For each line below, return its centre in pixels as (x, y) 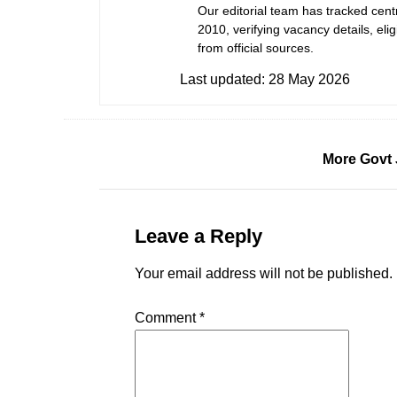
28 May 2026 (309, 79)
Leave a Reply (198, 236)
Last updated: (224, 79)
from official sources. (256, 48)
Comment (167, 318)
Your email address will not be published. (264, 273)
